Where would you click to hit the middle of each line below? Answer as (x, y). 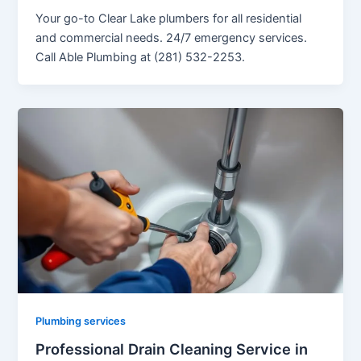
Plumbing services (81, 322)
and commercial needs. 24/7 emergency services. (172, 37)
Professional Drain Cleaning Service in (172, 349)
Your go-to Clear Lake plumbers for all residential (169, 18)
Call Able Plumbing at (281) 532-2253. (141, 57)
